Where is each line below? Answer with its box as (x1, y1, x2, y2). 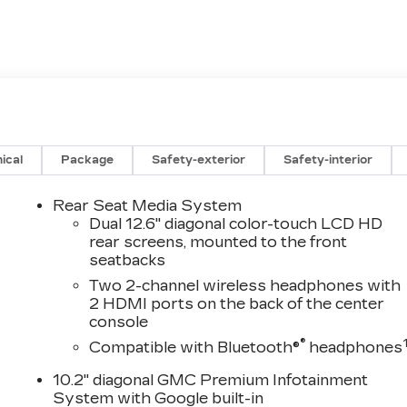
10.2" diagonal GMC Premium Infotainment (53, 371, 369, 389)
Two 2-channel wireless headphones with (89, 276, 402, 294)
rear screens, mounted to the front (89, 233, 348, 251)
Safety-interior (283, 153, 373, 166)
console (89, 313, 149, 331)
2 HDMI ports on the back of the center (89, 294, 385, 313)
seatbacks (89, 251, 166, 269)
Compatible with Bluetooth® (89, 338, 301, 356)
